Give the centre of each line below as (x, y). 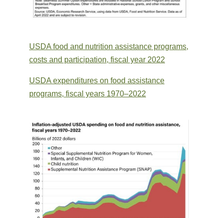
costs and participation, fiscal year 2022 (97, 60)
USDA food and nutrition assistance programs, (109, 47)
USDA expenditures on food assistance (97, 81)
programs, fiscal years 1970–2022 (88, 94)
